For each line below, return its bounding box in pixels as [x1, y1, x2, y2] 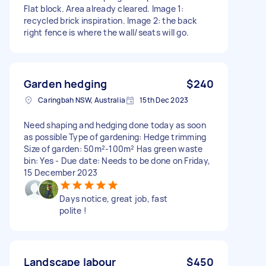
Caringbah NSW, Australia [38, 94, 125, 105]
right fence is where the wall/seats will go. [24, 26, 189, 38]
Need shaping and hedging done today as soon [24, 119, 206, 131]
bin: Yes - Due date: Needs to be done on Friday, [24, 154, 210, 166]
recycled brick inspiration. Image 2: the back [24, 14, 197, 26]
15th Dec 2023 [140, 94, 189, 105]
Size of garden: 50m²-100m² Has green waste [24, 142, 203, 154]
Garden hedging [24, 76, 107, 91]
